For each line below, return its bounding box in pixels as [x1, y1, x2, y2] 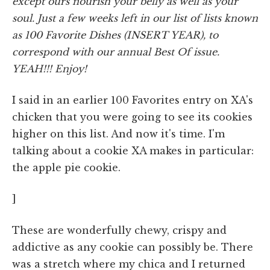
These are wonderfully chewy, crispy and [12, 224, 227, 236]
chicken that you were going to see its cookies [12, 110, 253, 123]
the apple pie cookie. [12, 161, 121, 174]
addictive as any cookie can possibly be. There [12, 240, 253, 253]
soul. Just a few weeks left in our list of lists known [12, 11, 258, 24]
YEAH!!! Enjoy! [12, 62, 87, 75]
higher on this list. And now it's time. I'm [12, 127, 225, 140]
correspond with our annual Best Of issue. [12, 45, 219, 58]
